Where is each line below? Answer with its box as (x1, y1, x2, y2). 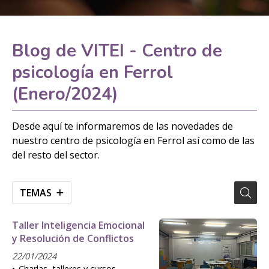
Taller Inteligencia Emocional (12, 218, 145, 232)
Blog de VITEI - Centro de (12, 39, 222, 63)
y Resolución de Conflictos (12, 231, 134, 245)
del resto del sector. (12, 148, 100, 162)
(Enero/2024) (12, 82, 118, 106)
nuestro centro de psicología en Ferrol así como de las (12, 133, 255, 147)
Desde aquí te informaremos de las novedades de (12, 119, 233, 133)
